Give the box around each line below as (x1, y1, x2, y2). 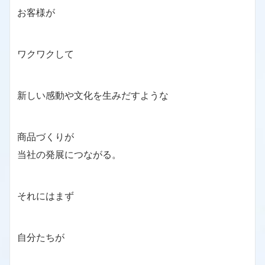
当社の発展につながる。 (17, 148, 121, 161)
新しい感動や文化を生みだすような (17, 89, 169, 102)
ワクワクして (17, 48, 74, 60)
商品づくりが (17, 131, 74, 143)
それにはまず (17, 190, 74, 202)
